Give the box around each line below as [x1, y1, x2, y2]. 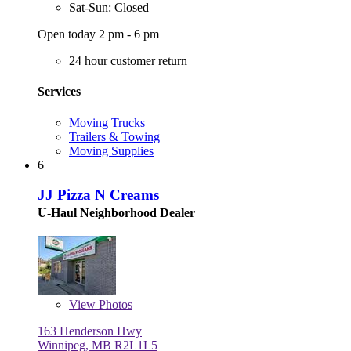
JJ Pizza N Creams [38, 186, 159, 204]
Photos [96, 298, 132, 312]
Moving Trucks [69, 115, 145, 129]
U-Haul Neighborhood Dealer [38, 206, 195, 220]
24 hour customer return [69, 54, 187, 68]
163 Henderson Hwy [38, 324, 142, 338]
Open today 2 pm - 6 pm [38, 27, 159, 42]
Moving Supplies [69, 143, 154, 157]
